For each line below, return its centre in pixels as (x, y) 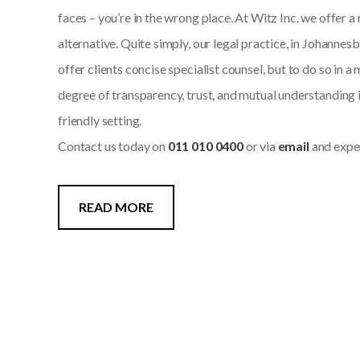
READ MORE (116, 207)
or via (260, 146)
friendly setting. (100, 120)
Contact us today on (113, 146)
